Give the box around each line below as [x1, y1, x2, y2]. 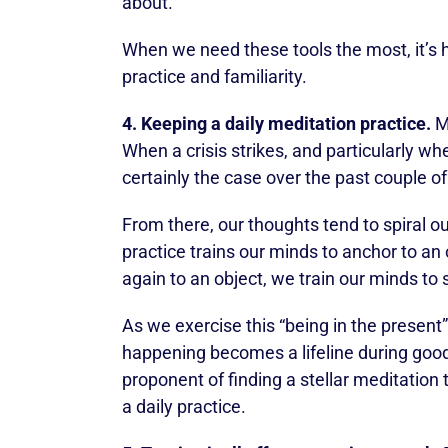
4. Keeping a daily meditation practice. [122, 113, 431, 134]
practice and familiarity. [122, 66, 307, 87]
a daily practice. [122, 396, 246, 417]
